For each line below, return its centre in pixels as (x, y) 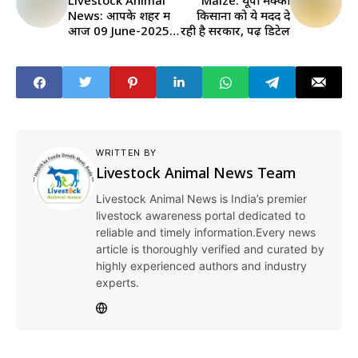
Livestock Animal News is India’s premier (201, 199)
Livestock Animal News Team (196, 173)
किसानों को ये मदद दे (243, 16)
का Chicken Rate (113, 46)
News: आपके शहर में (119, 16)
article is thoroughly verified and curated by (210, 249)
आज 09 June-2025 (119, 31)
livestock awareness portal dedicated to (201, 216)
